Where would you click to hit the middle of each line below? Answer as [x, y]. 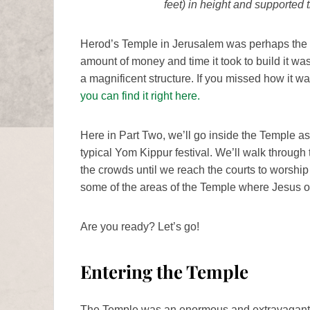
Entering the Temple [164, 272]
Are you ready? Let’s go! [140, 227]
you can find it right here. [140, 96]
